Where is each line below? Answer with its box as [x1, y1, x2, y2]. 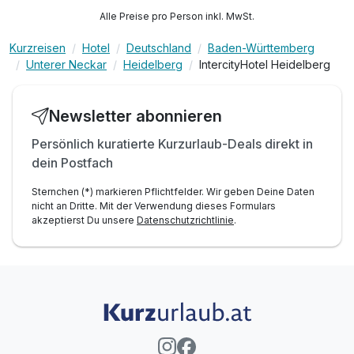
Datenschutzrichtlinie [137, 213, 234, 226]
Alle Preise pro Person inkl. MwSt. [100, 9, 254, 22]
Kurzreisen [9, 40, 66, 55]
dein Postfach [32, 154, 113, 171]
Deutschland [126, 40, 191, 55]
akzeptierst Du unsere [32, 213, 137, 226]
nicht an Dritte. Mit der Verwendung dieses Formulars [32, 199, 276, 212]
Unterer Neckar [26, 57, 107, 71]
